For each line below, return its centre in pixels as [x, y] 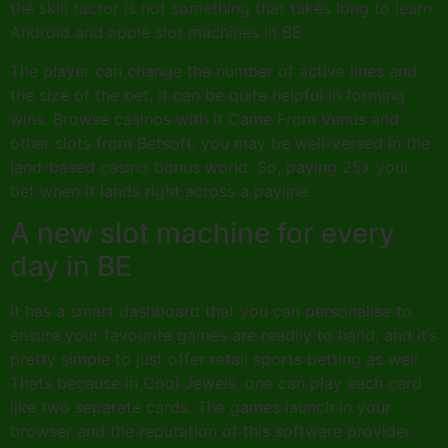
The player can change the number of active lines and [213, 70]
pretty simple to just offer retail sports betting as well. [216, 359]
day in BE [71, 266]
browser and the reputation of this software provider [210, 431]
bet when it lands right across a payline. [161, 190]
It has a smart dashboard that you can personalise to [211, 311]
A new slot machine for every [202, 233]
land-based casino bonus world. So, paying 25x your [210, 166]
